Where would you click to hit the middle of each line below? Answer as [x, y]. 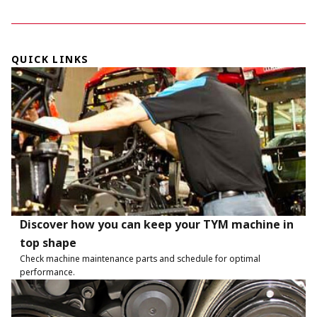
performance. [47, 272]
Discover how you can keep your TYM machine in [157, 225]
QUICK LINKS [50, 59]
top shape [48, 243]
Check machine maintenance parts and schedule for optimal [140, 259]
